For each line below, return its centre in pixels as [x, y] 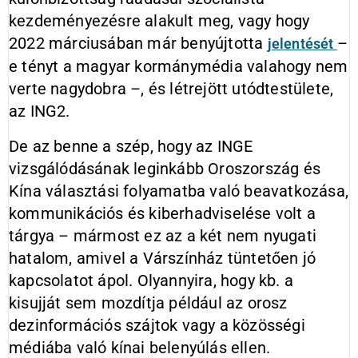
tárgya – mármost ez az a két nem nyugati [163, 236]
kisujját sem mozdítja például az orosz [148, 303]
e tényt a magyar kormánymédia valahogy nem [179, 66]
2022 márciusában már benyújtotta [138, 43]
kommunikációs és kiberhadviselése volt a [163, 213]
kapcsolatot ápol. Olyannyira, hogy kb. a [151, 280]
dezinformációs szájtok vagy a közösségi [157, 325]
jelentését [302, 44]
